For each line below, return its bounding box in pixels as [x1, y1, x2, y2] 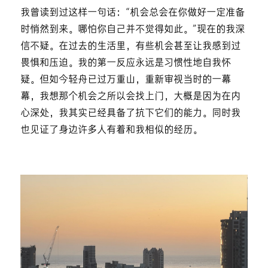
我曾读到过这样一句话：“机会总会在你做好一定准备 [20, 8, 245, 18]
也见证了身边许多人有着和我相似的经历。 [20, 125, 202, 135]
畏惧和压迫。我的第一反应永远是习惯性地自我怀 [20, 58, 231, 68]
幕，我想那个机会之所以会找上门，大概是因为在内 [20, 92, 240, 102]
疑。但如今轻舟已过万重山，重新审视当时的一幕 [20, 75, 231, 85]
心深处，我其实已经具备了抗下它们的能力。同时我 [20, 108, 240, 118]
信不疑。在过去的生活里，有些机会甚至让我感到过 [20, 41, 240, 51]
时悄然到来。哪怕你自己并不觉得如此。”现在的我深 [20, 25, 245, 35]
